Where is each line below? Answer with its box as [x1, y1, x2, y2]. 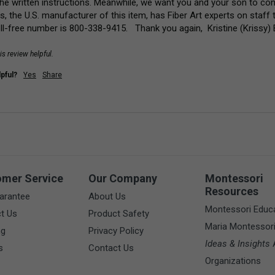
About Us [88, 191, 126, 203]
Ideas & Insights [205, 238, 270, 250]
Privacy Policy [88, 225, 144, 237]
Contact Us [88, 242, 134, 254]
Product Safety [88, 208, 149, 220]
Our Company [88, 172, 157, 185]
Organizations [205, 255, 261, 267]
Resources [205, 185, 258, 198]
